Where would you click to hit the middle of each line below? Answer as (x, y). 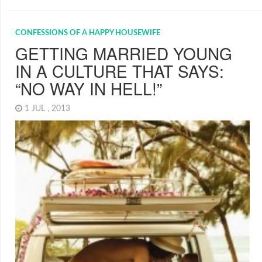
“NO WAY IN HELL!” (89, 88)
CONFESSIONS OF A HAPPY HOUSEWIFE (88, 33)
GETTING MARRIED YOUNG (124, 53)
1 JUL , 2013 (49, 108)
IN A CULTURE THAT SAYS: (120, 70)
